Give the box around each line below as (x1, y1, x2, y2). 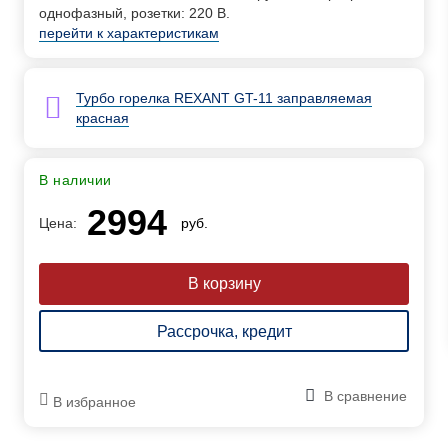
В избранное (53, 394, 136, 410)
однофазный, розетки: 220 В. (39, 5, 230, 21)
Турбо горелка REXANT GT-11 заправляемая (76, 90, 373, 106)
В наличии (39, 172, 112, 188)
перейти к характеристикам (39, 25, 219, 41)
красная (76, 110, 130, 126)
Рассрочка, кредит (156, 323, 292, 340)
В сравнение (324, 388, 407, 404)
